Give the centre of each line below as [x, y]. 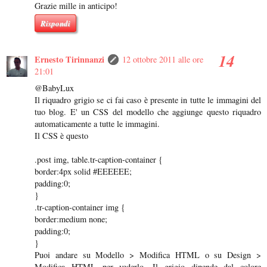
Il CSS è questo [61, 136]
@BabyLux [54, 88]
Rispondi [55, 24]
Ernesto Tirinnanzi [69, 60]
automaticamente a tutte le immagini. [97, 124]
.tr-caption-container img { [80, 207]
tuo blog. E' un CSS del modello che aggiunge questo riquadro [148, 112]
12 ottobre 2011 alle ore [163, 60]
